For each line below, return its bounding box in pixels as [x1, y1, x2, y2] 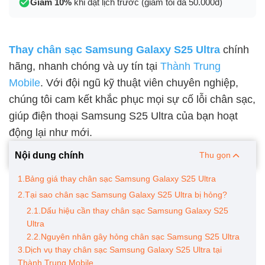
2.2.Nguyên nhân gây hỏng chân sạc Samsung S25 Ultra [27, 232, 240, 241]
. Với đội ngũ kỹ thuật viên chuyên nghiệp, [40, 77, 238, 89]
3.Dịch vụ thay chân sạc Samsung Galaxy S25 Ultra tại [18, 245, 222, 254]
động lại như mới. [9, 127, 92, 138]
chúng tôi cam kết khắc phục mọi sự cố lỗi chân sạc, [9, 93, 256, 105]
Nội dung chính [15, 150, 84, 160]
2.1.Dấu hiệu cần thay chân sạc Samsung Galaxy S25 [27, 206, 228, 215]
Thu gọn [199, 150, 233, 160]
